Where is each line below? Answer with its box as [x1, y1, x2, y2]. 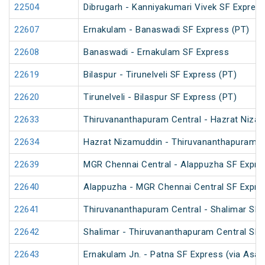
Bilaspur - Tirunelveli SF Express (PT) [83, 69, 237, 80]
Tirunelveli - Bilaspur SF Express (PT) [83, 92, 237, 103]
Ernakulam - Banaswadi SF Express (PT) [83, 24, 250, 35]
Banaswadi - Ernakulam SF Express [83, 47, 229, 58]
